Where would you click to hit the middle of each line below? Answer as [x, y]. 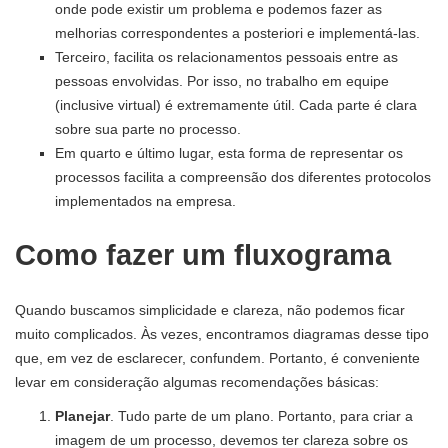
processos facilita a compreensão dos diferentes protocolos [243, 176]
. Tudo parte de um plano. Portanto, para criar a [261, 415]
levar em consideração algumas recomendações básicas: [197, 381]
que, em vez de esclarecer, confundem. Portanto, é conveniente [217, 357]
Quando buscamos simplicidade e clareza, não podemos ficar [210, 309]
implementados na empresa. [145, 200]
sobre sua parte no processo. [148, 128]
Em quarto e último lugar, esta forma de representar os [229, 152]
